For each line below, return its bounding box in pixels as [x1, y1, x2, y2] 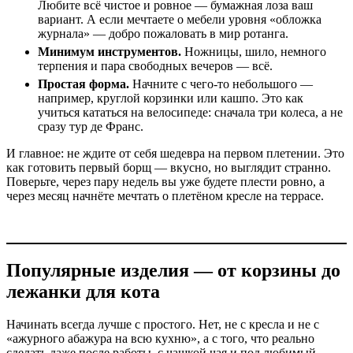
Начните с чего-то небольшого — [129, 76, 313, 91]
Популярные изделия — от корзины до [6, 259, 340, 281]
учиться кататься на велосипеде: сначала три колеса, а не [38, 105, 343, 119]
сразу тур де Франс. [38, 119, 143, 133]
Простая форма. [38, 76, 129, 91]
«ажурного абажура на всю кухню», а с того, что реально [6, 332, 314, 346]
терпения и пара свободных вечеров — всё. [38, 58, 273, 72]
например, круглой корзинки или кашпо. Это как [38, 91, 303, 105]
